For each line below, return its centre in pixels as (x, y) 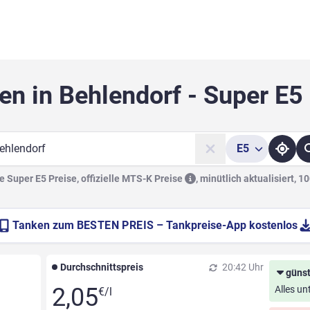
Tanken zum (44, 226)
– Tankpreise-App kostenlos (227, 226)
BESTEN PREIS (115, 226)
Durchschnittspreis (101, 267)
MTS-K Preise (153, 179)
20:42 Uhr (242, 267)
